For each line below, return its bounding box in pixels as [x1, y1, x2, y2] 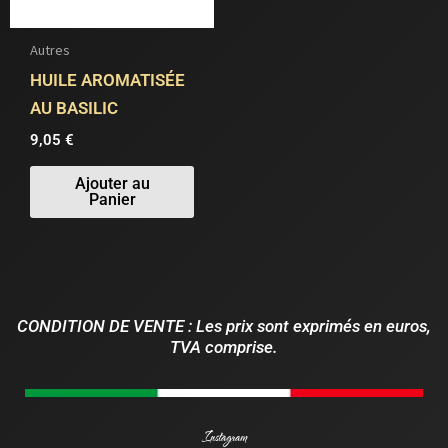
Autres [30, 41, 71, 60]
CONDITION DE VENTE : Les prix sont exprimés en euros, [17, 315, 431, 336]
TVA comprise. [170, 336, 278, 357]
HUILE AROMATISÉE [30, 70, 186, 91]
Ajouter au [74, 173, 150, 193]
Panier [88, 189, 136, 209]
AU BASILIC [30, 98, 119, 119]
